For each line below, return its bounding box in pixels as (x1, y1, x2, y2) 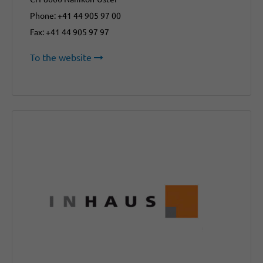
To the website (30, 51, 92, 63)
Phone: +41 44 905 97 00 (30, 10, 121, 21)
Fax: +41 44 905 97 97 (30, 26, 109, 38)
